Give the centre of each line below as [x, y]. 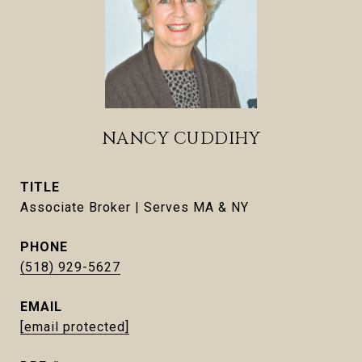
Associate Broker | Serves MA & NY [135, 207]
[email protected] [75, 327]
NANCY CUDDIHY [181, 139]
